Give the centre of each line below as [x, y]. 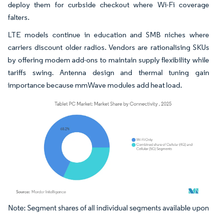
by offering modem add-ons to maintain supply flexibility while [108, 60]
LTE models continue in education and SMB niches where [108, 34]
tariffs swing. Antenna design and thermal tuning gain [108, 72]
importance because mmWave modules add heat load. [95, 85]
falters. [19, 17]
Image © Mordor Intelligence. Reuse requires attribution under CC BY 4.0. [103, 210]
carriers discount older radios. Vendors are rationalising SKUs [108, 47]
